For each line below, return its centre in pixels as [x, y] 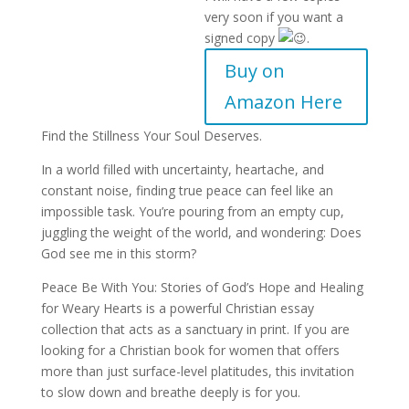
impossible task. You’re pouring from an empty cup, [192, 211]
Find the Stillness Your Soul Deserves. [151, 136]
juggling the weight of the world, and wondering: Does [201, 232]
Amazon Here [283, 102]
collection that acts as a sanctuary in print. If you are [195, 329]
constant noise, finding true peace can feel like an [187, 190]
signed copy [241, 38]
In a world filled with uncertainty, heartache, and [182, 169]
